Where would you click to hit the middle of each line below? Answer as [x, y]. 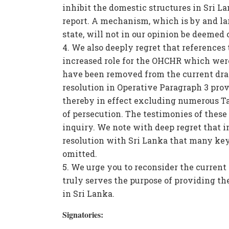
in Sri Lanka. [88, 193]
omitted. [80, 153]
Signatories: [83, 214]
